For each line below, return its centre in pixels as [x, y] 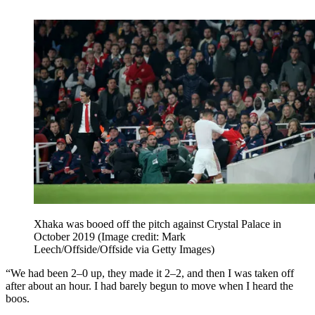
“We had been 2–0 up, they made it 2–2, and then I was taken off [150, 274]
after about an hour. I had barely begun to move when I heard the [149, 286]
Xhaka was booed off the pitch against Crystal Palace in [157, 224]
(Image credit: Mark [142, 237]
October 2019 [66, 237]
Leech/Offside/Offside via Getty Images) [124, 250]
